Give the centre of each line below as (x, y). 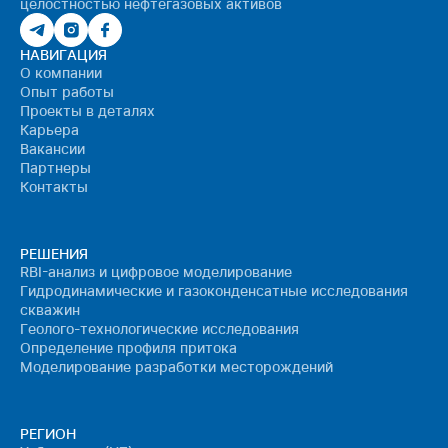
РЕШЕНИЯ (54, 253)
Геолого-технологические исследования (159, 328)
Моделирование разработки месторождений (176, 366)
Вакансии (52, 148)
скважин (50, 309)
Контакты (54, 186)
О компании (61, 72)
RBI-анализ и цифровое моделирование (156, 271)
